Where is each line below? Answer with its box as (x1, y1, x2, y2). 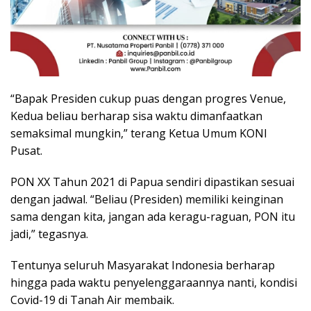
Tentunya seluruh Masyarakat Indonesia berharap (10, 257, 275, 273)
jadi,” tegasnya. (10, 226, 88, 242)
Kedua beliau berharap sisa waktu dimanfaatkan (10, 108, 262, 124)
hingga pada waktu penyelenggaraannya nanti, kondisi (10, 274, 297, 290)
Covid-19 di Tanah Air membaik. (10, 292, 174, 308)
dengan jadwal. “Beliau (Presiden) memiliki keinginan (10, 191, 283, 207)
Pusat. (10, 142, 42, 158)
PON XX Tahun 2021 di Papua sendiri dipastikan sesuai (10, 174, 294, 190)
